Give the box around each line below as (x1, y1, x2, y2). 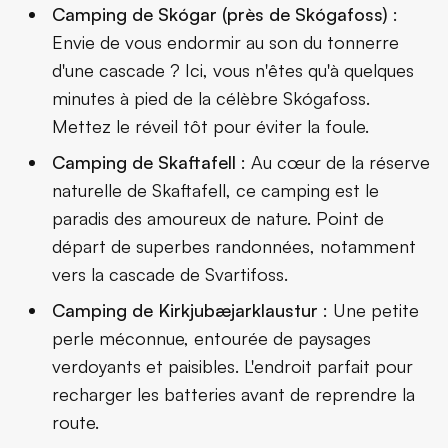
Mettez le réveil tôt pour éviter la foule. (52, 114, 369, 137)
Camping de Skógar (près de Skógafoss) (52, 2, 388, 25)
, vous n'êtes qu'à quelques (203, 58, 414, 81)
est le (330, 178, 379, 201)
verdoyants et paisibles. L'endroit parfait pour (52, 354, 413, 377)
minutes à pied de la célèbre (52, 86, 283, 109)
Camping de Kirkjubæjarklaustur (52, 298, 318, 321)
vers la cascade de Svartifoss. (52, 262, 288, 285)
